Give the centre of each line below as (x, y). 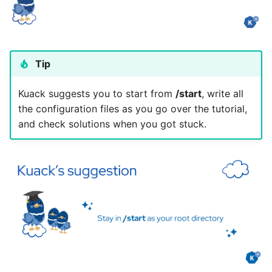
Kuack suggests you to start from (97, 93)
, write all (222, 93)
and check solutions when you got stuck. (112, 124)
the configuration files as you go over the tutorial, (132, 108)
